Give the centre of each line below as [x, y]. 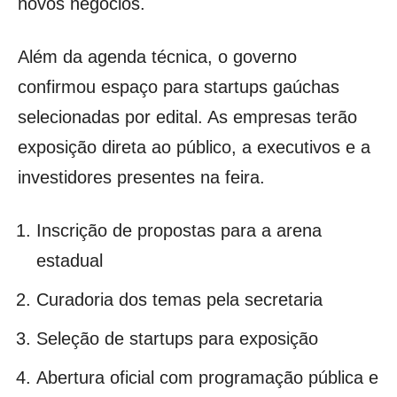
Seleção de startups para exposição [177, 339]
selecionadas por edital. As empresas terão [187, 117]
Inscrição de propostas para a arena [179, 231]
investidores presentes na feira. [141, 178]
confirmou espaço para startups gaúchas [179, 87]
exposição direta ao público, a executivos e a [194, 148]
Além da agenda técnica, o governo [157, 57]
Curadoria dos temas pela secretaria [179, 300]
